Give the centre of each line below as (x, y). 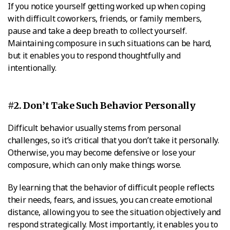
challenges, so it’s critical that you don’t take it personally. (113, 140)
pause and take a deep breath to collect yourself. (97, 31)
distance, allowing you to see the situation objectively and (114, 212)
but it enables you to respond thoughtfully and (94, 55)
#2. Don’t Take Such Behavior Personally (102, 105)
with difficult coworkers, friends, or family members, (105, 18)
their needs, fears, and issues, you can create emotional (110, 199)
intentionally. (32, 68)
